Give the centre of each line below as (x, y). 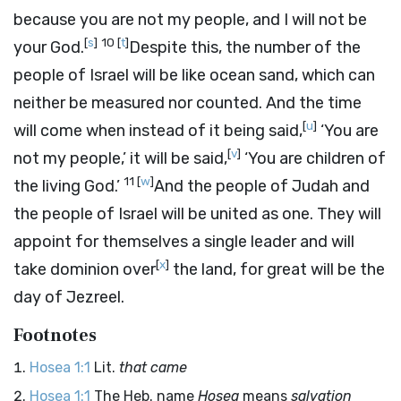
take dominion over (85, 269)
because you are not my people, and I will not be (190, 20)
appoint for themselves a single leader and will (184, 242)
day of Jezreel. (69, 297)
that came (153, 367)
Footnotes (55, 336)
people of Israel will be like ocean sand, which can (194, 75)
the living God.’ (68, 186)
